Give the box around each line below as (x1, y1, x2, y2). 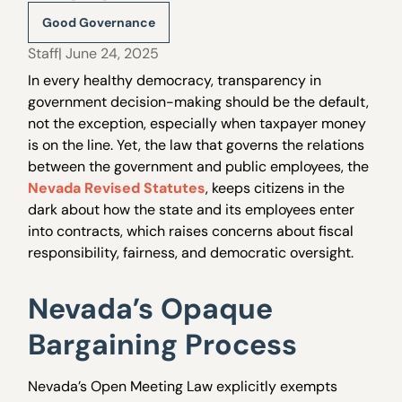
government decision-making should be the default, (28, 92, 370, 111)
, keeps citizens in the (205, 179, 345, 197)
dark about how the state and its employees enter (28, 200, 355, 219)
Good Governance (42, 14, 156, 31)
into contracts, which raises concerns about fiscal (28, 222, 354, 240)
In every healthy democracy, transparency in (28, 71, 322, 90)
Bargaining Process (28, 326, 298, 363)
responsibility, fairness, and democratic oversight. (28, 243, 354, 262)
